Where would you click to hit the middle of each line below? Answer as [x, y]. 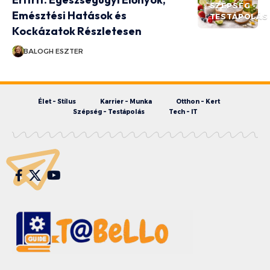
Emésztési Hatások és [69, 15]
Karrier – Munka [126, 101]
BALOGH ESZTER [53, 51]
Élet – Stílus [57, 101]
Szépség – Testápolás [108, 111]
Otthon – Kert [198, 101]
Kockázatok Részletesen [77, 31]
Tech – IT [183, 111]
